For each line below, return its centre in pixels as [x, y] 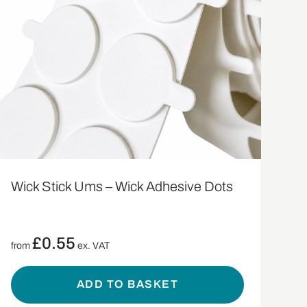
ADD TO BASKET [127, 284]
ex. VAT [92, 245]
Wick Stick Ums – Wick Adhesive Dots [122, 186]
